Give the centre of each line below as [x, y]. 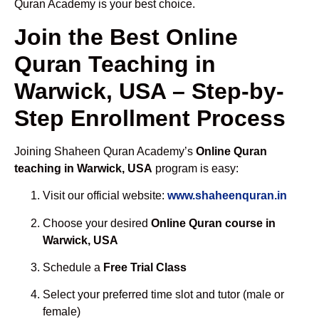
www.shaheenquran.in [227, 196]
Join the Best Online [126, 37]
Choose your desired [97, 223]
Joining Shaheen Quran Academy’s [105, 151]
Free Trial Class [145, 268]
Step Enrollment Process [150, 118]
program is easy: [195, 168]
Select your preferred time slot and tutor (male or [163, 295]
